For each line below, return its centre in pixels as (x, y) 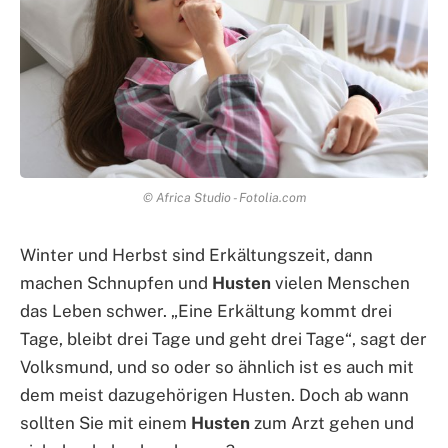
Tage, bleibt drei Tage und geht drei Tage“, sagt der (223, 338)
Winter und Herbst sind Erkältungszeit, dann (196, 254)
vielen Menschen (340, 282)
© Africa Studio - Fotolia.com (224, 197)
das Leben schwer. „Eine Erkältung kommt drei (206, 310)
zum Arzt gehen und (332, 422)
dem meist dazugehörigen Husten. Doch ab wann (214, 394)
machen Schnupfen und (116, 282)
